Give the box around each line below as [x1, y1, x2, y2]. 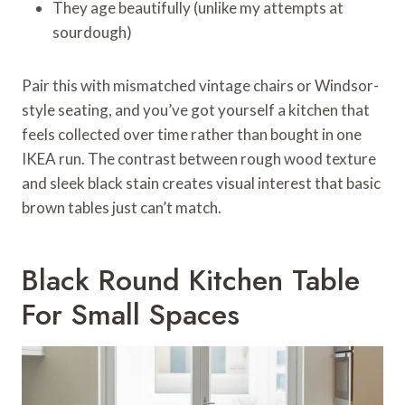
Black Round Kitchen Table [22, 259, 360, 301]
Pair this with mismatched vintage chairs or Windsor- [22, 75, 379, 95]
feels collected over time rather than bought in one [22, 124, 362, 144]
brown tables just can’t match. [22, 197, 221, 217]
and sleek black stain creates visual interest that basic [22, 173, 381, 193]
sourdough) [52, 22, 132, 42]
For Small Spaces [22, 293, 240, 335]
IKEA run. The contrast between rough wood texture [22, 148, 376, 168]
